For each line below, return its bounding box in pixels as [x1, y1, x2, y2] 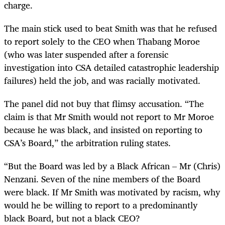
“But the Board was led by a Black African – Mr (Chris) [4, 158, 220, 174]
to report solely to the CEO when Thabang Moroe [4, 33, 200, 49]
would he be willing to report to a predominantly [4, 197, 198, 213]
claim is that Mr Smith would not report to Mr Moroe [4, 108, 214, 124]
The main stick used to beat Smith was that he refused [4, 20, 217, 36]
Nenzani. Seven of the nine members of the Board [4, 171, 200, 187]
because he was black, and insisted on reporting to [4, 122, 202, 137]
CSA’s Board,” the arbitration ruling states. [4, 135, 171, 150]
